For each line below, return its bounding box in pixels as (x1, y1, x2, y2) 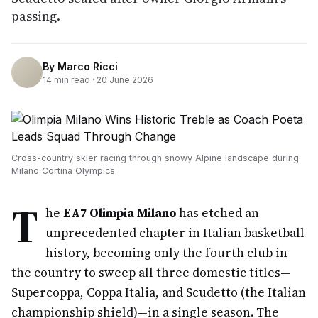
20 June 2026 (97, 74, 153, 85)
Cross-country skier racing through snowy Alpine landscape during (11, 153, 299, 163)
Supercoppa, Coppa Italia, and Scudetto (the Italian (11, 284, 306, 301)
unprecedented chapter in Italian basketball (45, 224, 305, 241)
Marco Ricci (57, 60, 118, 72)
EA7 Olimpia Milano (63, 204, 176, 221)
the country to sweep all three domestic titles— (11, 264, 290, 281)
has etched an (176, 204, 259, 221)
